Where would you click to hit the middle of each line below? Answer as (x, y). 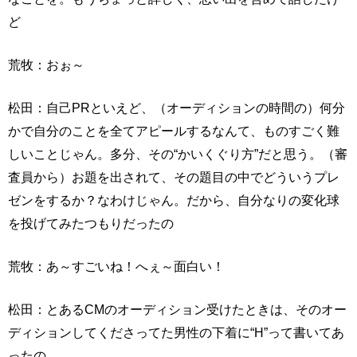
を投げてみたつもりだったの (91, 224)
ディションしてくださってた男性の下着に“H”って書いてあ (176, 333)
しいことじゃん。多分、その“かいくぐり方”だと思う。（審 (178, 154)
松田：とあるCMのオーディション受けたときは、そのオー (177, 310)
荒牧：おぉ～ (46, 65)
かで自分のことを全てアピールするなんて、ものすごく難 (174, 131)
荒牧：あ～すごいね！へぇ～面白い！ (116, 267)
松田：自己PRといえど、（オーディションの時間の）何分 (177, 108)
